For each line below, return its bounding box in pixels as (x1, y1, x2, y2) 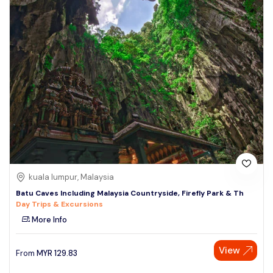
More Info (30, 214, 67, 225)
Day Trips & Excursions (16, 199, 103, 210)
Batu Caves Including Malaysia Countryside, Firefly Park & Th (16, 188, 244, 199)
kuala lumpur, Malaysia (29, 172, 114, 183)
